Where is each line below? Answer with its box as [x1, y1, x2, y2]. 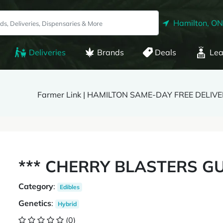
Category [18, 181, 54, 191]
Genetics [18, 198, 52, 208]
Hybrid [58, 200, 77, 208]
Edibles [60, 183, 80, 191]
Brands [97, 47, 124, 57]
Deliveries [28, 47, 66, 57]
